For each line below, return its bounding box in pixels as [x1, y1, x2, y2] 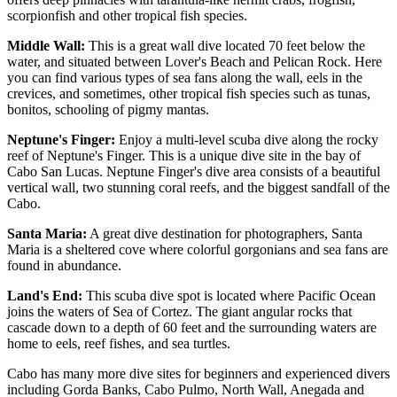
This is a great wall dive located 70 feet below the [85, 38, 365, 54]
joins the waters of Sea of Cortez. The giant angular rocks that [7, 304, 352, 320]
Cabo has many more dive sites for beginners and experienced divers [7, 366, 390, 382]
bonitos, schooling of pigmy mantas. [7, 102, 209, 118]
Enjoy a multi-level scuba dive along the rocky [115, 132, 378, 148]
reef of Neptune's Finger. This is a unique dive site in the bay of [7, 148, 361, 164]
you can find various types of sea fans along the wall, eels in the [7, 70, 362, 86]
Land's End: [7, 288, 82, 304]
